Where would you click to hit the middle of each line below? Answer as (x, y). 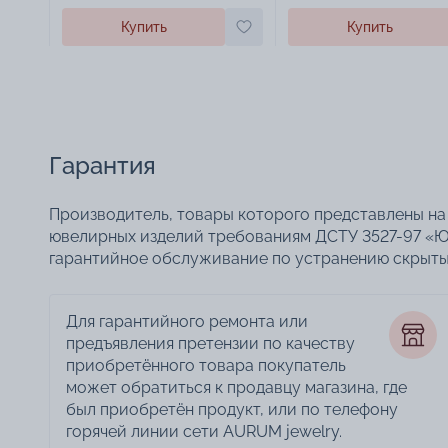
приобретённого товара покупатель (206, 366)
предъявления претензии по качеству (210, 344)
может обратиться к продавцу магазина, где (236, 388)
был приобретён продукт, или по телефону (232, 410)
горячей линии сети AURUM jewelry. (204, 432)
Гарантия (102, 166)
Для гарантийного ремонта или (187, 322)
